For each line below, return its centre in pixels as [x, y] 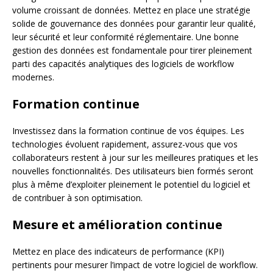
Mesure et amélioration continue [117, 224]
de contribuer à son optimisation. [77, 197]
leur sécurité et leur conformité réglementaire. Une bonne [126, 37]
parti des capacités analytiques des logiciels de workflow [123, 63]
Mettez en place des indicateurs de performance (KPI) [118, 251]
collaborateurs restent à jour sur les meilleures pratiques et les [135, 157]
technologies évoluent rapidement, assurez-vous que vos [125, 144]
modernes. [33, 77]
